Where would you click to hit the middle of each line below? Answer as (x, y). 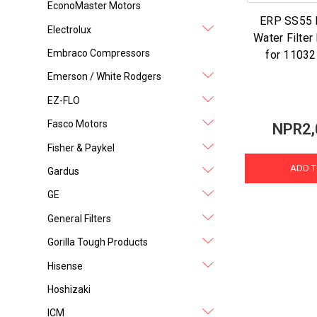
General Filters (80, 218)
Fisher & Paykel (81, 148)
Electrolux (70, 29)
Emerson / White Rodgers (105, 77)
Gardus (64, 171)
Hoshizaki (69, 289)
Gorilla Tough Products (98, 242)
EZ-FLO (64, 100)
